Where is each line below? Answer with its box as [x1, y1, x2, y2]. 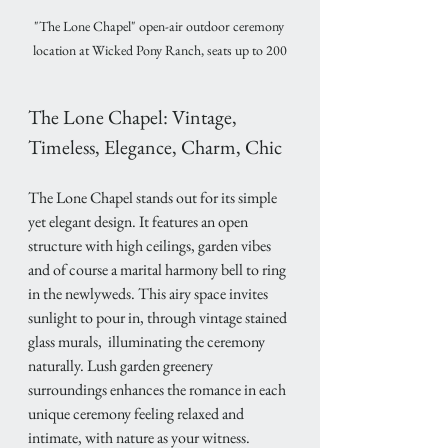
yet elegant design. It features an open [28, 211, 251, 233]
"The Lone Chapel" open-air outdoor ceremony [33, 17, 287, 36]
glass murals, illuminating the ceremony [28, 331, 268, 353]
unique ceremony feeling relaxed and [28, 403, 247, 425]
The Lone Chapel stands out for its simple [28, 187, 280, 209]
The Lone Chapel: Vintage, [28, 104, 241, 131]
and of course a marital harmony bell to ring [28, 259, 289, 281]
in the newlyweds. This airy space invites [28, 283, 271, 305]
